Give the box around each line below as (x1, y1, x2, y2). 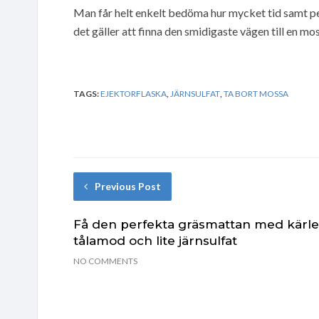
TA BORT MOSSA (224, 88, 288, 99)
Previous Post (95, 179, 161, 192)
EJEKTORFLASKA (100, 88, 167, 99)
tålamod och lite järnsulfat (73, 233, 237, 248)
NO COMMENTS (73, 255, 137, 266)
